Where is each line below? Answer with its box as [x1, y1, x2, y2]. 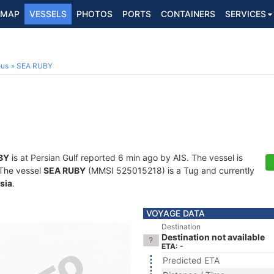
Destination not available [161, 232, 265, 242]
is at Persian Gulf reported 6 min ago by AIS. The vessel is [9, 152, 243, 163]
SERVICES [225, 9, 266, 19]
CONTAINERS [161, 9, 215, 19]
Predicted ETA [163, 255, 220, 265]
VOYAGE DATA [146, 208, 205, 218]
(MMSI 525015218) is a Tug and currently [86, 165, 254, 176]
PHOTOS [76, 9, 113, 19]
